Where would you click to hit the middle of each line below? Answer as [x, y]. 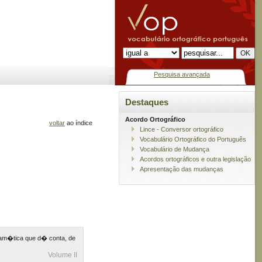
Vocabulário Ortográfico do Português [193, 139]
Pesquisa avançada [182, 74]
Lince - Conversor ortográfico [182, 129]
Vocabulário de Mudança [175, 149]
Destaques [147, 102]
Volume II [63, 255]
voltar [57, 123]
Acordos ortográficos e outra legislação [195, 159]
